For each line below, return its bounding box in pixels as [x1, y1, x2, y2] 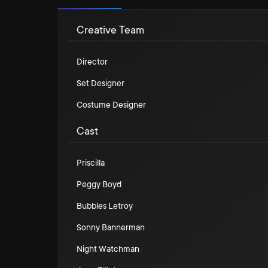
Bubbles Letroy [77, 201, 133, 211]
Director [77, 57, 108, 66]
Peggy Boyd [77, 179, 121, 189]
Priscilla [77, 158, 105, 167]
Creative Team [77, 24, 144, 36]
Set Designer [77, 78, 124, 88]
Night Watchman [77, 244, 139, 254]
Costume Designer [77, 100, 146, 109]
